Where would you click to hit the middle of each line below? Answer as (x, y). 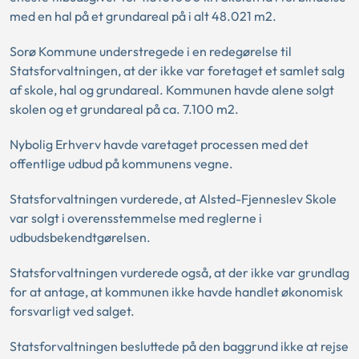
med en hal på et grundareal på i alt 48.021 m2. (143, 16)
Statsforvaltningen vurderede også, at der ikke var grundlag (179, 272)
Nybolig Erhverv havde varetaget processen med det (159, 144)
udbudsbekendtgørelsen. (80, 237)
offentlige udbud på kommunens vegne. (121, 163)
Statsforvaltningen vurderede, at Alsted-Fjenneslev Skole (173, 199)
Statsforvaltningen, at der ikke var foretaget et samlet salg (177, 71)
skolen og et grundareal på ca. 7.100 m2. (124, 109)
